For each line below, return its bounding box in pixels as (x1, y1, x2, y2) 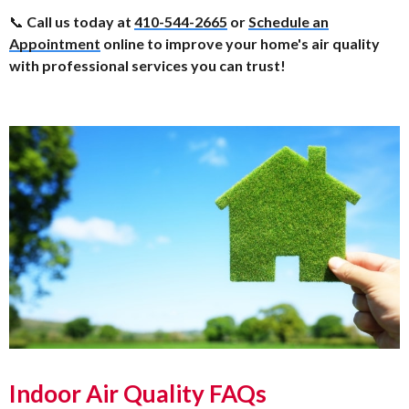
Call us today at (26, 12, 134, 30)
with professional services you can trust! (9, 56, 286, 74)
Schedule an (248, 12, 329, 30)
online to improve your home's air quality (100, 34, 380, 52)
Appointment (9, 34, 100, 52)
